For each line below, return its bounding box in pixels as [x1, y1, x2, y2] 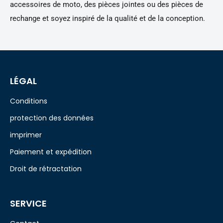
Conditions [10, 96, 47, 107]
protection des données [10, 113, 94, 123]
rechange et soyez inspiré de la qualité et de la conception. [10, 14, 205, 23]
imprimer [10, 130, 42, 140]
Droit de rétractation [10, 164, 82, 174]
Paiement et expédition [10, 147, 92, 157]
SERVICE [10, 197, 47, 210]
